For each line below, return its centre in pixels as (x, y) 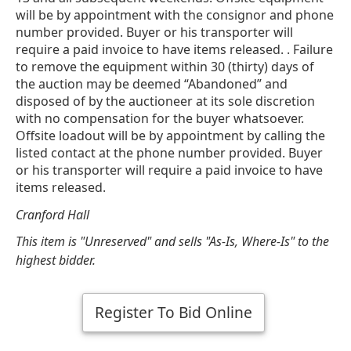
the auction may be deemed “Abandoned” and (152, 83)
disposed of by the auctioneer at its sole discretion (165, 101)
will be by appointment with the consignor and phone (175, 14)
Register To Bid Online (174, 312)
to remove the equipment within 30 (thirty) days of (165, 66)
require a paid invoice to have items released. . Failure (174, 49)
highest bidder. (56, 260)
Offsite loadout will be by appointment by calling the (170, 135)
